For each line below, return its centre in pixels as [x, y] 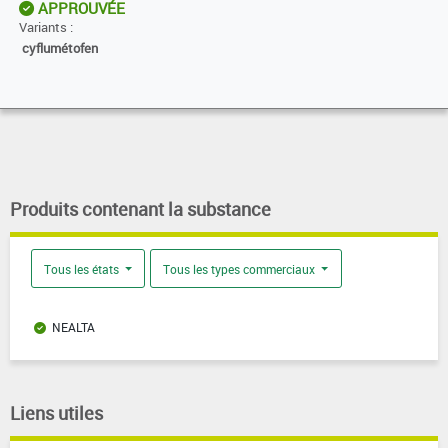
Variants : [46, 28]
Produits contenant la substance [140, 209]
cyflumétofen [60, 49]
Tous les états [83, 268]
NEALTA [73, 327]
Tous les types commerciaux [241, 268]
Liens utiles [56, 413]
